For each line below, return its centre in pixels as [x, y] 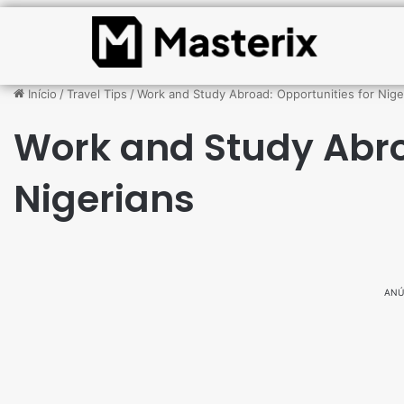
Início [41, 94]
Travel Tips [97, 94]
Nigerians [104, 199]
